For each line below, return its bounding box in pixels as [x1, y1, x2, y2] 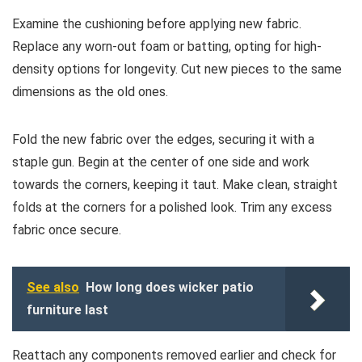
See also [27, 280, 79, 295]
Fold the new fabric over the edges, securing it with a [12, 132, 314, 147]
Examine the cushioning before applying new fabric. [12, 16, 301, 32]
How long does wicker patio [86, 280, 254, 295]
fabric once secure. [12, 222, 121, 238]
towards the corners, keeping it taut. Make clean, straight [12, 177, 338, 192]
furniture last [27, 302, 108, 318]
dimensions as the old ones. [12, 84, 168, 99]
